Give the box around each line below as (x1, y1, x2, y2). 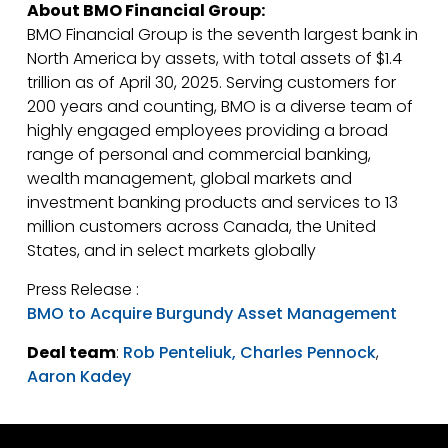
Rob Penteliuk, (122, 341, 236, 364)
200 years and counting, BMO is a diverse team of (26, 95, 413, 118)
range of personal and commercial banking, (26, 143, 371, 166)
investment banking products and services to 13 (26, 191, 398, 214)
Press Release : (26, 278, 139, 301)
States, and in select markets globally (26, 239, 316, 262)
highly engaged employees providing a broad (26, 119, 388, 142)
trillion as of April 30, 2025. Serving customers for (26, 71, 396, 94)
